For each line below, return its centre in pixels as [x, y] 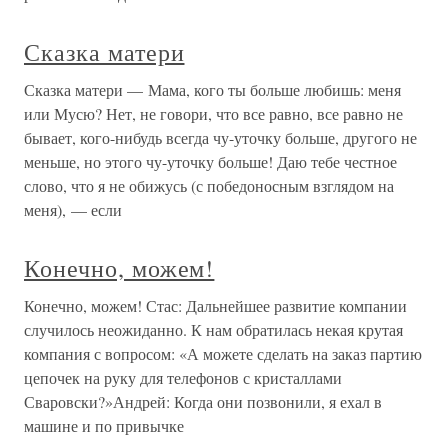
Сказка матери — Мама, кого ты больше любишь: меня [212, 89]
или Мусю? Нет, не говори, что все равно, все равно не [213, 113]
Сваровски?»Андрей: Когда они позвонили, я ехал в [203, 401]
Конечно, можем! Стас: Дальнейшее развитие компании [215, 305]
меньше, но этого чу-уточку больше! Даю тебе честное [210, 161]
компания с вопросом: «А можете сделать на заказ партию [223, 353]
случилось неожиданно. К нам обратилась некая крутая [213, 329]
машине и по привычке [104, 425]
